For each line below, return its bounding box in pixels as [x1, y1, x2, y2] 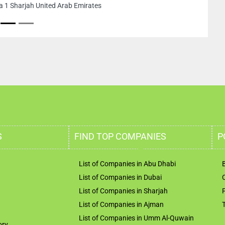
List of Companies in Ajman [79, 200, 164, 208]
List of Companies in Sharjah [79, 186, 168, 195]
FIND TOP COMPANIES [74, 131, 166, 142]
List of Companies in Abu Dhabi [79, 159, 176, 168]
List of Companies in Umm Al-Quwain [79, 213, 194, 222]
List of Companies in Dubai [79, 173, 162, 181]
